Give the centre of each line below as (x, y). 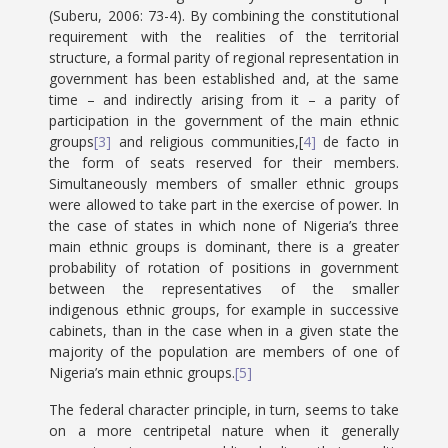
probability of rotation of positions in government (224, 267)
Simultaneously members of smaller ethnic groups (224, 183)
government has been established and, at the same (224, 78)
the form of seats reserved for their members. (224, 162)
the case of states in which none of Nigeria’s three (224, 225)
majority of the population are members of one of (224, 351)
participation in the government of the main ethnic (224, 120)
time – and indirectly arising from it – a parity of (224, 99)
